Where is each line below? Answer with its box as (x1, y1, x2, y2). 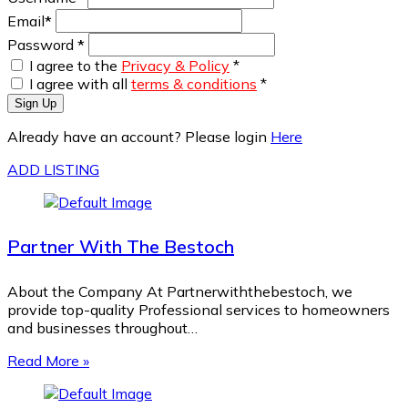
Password (7, 35, 77, 54)
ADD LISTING (7, 159, 99, 178)
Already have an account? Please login (7, 127, 270, 146)
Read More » (7, 351, 89, 370)
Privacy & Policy (121, 56, 229, 75)
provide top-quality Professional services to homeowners (7, 300, 390, 319)
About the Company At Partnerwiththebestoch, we (7, 281, 352, 301)
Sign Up (15, 96, 56, 110)
